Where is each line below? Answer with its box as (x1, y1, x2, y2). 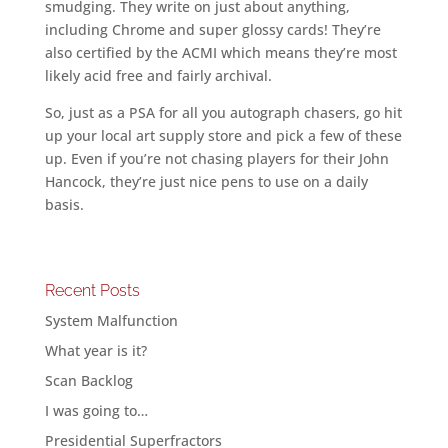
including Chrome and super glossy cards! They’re (44, 20, 381, 39)
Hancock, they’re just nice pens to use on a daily (44, 172, 368, 191)
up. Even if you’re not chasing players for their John (44, 149, 389, 168)
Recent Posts (44, 281, 140, 300)
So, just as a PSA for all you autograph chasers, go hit (44, 103, 402, 122)
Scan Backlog (44, 371, 133, 390)
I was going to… (44, 401, 148, 420)
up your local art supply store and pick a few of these (44, 126, 402, 145)
